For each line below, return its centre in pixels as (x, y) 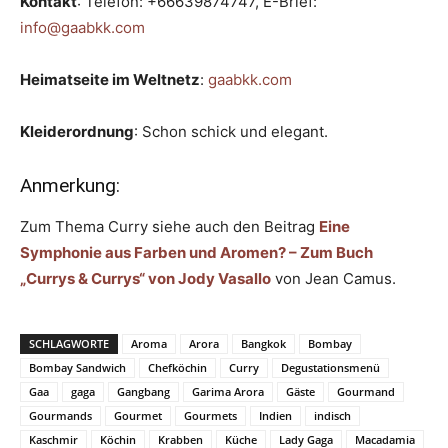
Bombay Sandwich (77, 368)
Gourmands (60, 416)
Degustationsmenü (330, 368)
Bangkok (263, 344)
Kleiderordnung (77, 132)
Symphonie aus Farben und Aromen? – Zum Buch (196, 253)
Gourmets (210, 416)
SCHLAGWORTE (69, 344)
